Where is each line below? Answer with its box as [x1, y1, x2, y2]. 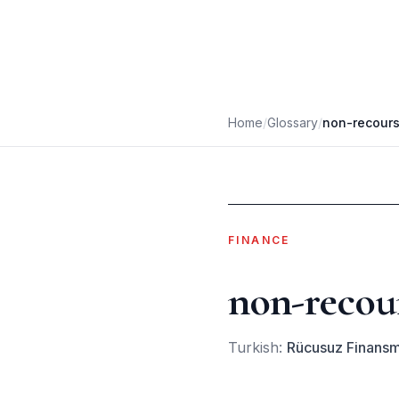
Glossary [267, 115, 318, 130]
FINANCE [228, 233, 290, 247]
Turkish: [228, 338, 287, 356]
